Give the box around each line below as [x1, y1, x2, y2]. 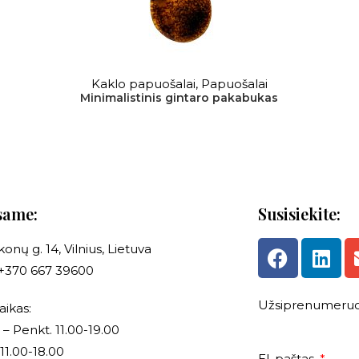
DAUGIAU [151, 71, 208, 83]
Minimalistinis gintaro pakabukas [80, 90, 279, 105]
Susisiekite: [257, 203, 341, 224]
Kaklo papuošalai [91, 75, 196, 91]
